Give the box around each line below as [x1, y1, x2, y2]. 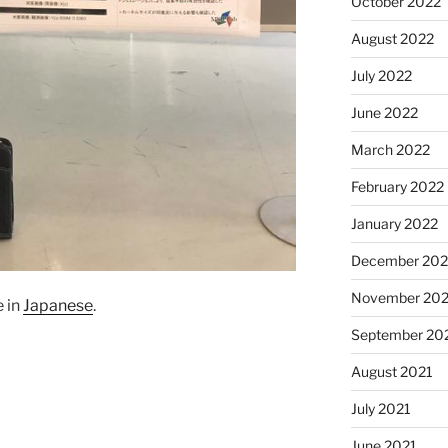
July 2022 [350, 66, 412, 84]
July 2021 [350, 399, 411, 417]
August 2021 [350, 362, 433, 380]
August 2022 [350, 29, 434, 47]
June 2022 [350, 103, 418, 121]
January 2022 [350, 214, 438, 232]
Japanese [23, 296, 93, 316]
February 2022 [350, 177, 444, 195]
